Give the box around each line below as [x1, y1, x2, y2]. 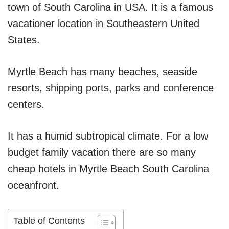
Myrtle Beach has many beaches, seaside [8, 66, 197, 78]
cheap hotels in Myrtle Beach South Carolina [8, 163, 209, 175]
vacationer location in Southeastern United [8, 18, 199, 30]
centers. [8, 99, 44, 110]
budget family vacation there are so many [8, 147, 196, 158]
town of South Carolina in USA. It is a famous [8, 2, 213, 13]
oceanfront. [8, 179, 59, 191]
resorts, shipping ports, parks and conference [8, 82, 214, 94]
